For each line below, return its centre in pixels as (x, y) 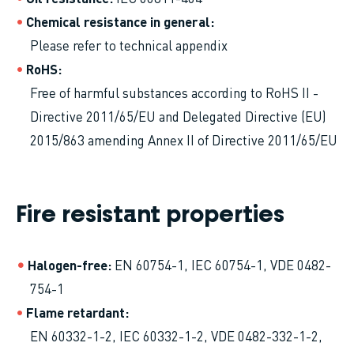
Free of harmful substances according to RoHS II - (174, 92)
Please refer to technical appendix (129, 45)
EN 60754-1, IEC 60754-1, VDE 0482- (223, 264)
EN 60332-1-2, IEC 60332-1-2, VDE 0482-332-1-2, (176, 335)
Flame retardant (75, 312)
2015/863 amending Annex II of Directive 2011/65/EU (184, 139)
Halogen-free (68, 264)
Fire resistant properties (150, 215)
